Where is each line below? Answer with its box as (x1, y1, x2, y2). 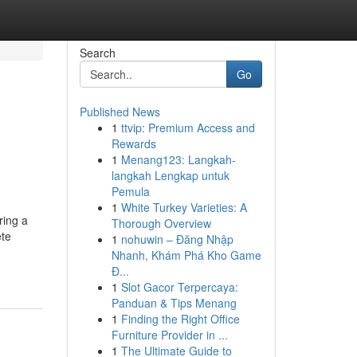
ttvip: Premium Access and (120, 120, 255, 135)
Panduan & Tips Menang (111, 295, 237, 311)
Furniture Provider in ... (111, 327, 228, 343)
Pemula (111, 183, 150, 199)
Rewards (111, 135, 156, 151)
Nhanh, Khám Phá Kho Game (111, 247, 261, 263)
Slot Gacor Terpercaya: (120, 279, 238, 295)
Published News (79, 104, 160, 120)
